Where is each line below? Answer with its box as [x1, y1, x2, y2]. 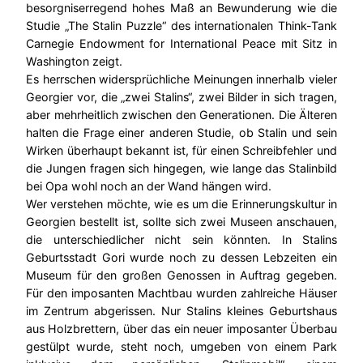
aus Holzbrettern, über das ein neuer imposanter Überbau [26, 322, 337, 336]
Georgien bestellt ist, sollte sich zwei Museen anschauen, [26, 215, 337, 229]
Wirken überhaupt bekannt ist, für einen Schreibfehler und [26, 143, 337, 158]
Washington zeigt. [26, 54, 122, 69]
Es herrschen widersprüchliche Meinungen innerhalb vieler [26, 72, 337, 87]
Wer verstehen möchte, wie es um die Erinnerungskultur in [26, 197, 337, 211]
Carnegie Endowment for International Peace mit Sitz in [26, 36, 337, 51]
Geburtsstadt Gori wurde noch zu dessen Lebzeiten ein [26, 250, 337, 265]
